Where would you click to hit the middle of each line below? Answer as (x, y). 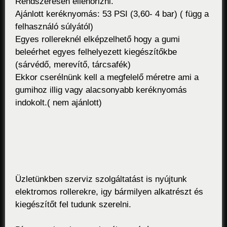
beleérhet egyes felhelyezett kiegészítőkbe (96, 52)
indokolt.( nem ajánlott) (59, 102)
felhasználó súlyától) (54, 26)
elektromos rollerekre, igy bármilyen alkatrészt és (109, 192)
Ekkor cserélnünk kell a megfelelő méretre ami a (107, 77)
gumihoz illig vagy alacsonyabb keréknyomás (101, 90)
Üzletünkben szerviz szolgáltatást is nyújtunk (101, 179)
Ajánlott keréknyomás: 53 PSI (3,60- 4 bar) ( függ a (112, 14)
